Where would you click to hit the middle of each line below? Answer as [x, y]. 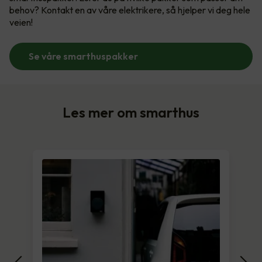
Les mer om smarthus [131, 112]
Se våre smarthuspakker [83, 56]
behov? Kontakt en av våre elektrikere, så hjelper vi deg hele [130, 10]
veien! [21, 22]
